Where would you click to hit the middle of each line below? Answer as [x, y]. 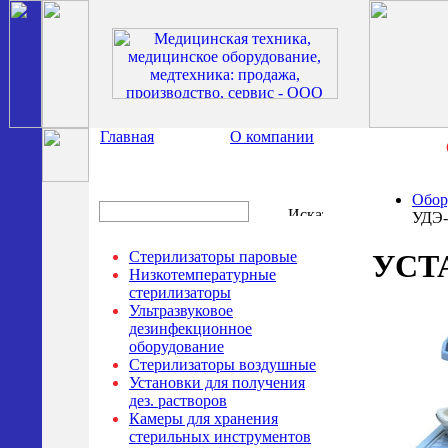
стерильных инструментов [220, 436]
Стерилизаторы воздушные [222, 364]
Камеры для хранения [203, 418]
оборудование [176, 346]
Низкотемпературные [202, 274]
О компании [272, 136]
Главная [127, 136]
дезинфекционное [190, 328]
